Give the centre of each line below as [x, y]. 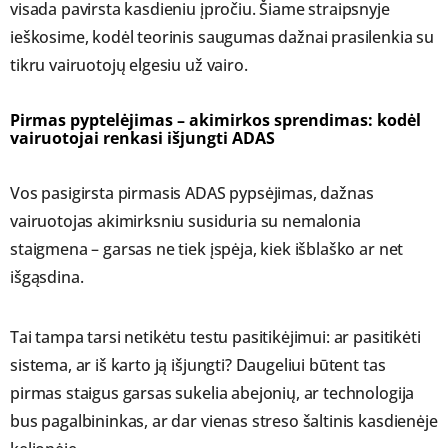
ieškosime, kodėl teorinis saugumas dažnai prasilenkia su [222, 37]
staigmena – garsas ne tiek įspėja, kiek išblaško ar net [207, 249]
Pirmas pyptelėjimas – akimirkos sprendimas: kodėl [215, 120]
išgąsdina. [47, 277]
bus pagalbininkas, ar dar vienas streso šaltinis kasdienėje [224, 421]
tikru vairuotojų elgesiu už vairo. [129, 65]
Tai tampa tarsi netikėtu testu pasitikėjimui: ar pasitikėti [215, 337]
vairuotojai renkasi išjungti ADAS [142, 138]
